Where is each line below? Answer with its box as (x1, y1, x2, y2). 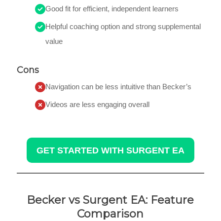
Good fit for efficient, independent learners (45, 4, 179, 13)
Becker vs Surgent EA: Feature (27, 193, 194, 207)
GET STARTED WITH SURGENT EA (36, 145, 184, 155)
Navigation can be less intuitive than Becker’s (45, 82, 195, 91)
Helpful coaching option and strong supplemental (45, 22, 201, 31)
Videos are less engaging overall (45, 100, 153, 109)
